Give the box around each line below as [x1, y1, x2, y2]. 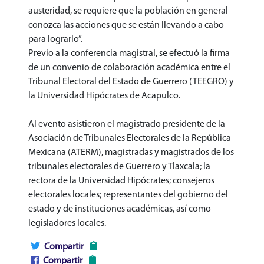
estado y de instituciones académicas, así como [28, 204, 211, 214]
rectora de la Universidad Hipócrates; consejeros [28, 176, 214, 186]
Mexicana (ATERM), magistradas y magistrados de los [28, 147, 234, 157]
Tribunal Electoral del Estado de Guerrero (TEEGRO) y [28, 77, 234, 87]
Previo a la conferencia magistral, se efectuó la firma [28, 48, 230, 58]
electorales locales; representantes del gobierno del [28, 190, 228, 200]
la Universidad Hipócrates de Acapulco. [28, 91, 180, 101]
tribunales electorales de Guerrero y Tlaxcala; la [28, 161, 210, 171]
